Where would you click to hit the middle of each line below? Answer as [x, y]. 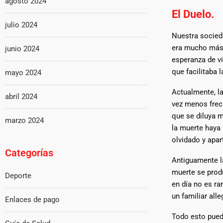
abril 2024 [21, 97]
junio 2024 [22, 49]
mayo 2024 [23, 73]
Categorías [29, 153]
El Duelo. [193, 14]
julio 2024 [21, 25]
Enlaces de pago [32, 200]
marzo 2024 [24, 120]
